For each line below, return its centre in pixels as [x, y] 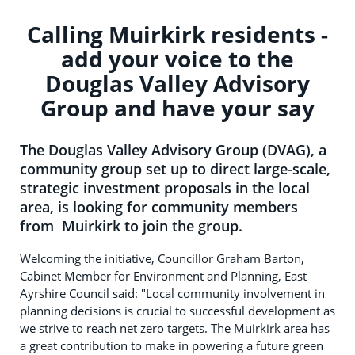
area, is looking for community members [159, 206]
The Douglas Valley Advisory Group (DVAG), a [173, 149]
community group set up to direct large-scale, [175, 168]
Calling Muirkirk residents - [177, 34]
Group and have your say [177, 107]
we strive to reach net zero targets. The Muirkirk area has [175, 328]
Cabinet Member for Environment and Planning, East [163, 275]
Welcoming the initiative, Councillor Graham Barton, [162, 258]
